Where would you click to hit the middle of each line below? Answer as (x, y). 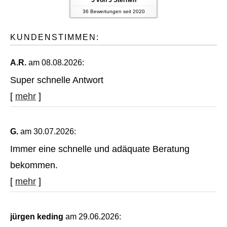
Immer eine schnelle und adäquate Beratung (100, 149)
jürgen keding (38, 216)
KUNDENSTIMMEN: (55, 37)
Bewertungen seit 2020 (117, 11)
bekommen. (34, 165)
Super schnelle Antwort (57, 80)
